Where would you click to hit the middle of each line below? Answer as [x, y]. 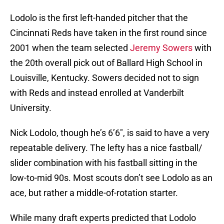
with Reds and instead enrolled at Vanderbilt [97, 93]
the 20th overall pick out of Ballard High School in [106, 63]
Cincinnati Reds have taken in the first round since [108, 33]
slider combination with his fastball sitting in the [104, 163]
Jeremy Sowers [161, 48]
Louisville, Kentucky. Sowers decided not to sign [104, 78]
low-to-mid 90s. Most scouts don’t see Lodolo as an [111, 178]
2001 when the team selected [70, 48]
